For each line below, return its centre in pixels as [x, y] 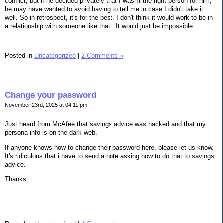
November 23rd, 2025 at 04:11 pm [46, 104]
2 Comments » [102, 56]
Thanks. [17, 179]
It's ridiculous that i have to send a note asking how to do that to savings [110, 156]
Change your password [51, 95]
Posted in [20, 56]
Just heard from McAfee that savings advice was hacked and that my [105, 124]
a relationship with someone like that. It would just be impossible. [101, 26]
